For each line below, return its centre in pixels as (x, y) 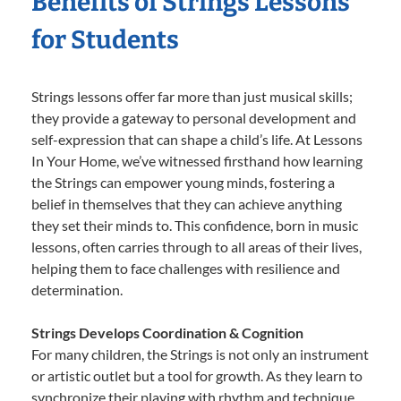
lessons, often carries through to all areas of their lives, (196, 246)
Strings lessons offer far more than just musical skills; (192, 96)
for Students (105, 39)
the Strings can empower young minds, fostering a (183, 182)
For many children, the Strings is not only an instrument (200, 354)
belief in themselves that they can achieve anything (187, 203)
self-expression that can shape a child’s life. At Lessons (197, 139)
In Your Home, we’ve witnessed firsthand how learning (197, 160)
